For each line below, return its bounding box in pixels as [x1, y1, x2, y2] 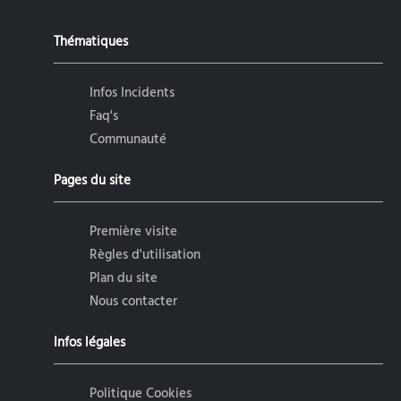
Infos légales [54, 332, 125, 354]
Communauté [90, 129, 166, 151]
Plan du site [90, 268, 158, 290]
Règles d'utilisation [90, 244, 200, 267]
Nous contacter [90, 291, 177, 313]
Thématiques [54, 31, 128, 54]
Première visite [90, 221, 177, 243]
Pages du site [54, 170, 131, 192]
